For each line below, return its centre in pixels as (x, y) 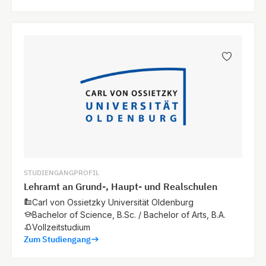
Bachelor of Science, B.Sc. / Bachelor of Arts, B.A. (129, 214)
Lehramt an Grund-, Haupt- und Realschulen (121, 186)
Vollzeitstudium (61, 227)
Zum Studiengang (57, 239)
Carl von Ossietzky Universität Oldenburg (113, 202)
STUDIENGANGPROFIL (61, 172)
